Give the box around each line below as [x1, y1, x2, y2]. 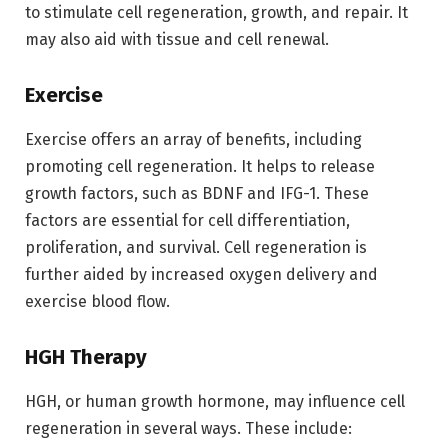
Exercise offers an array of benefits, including [25, 129, 362, 149]
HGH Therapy [25, 345, 147, 370]
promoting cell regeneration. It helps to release [25, 156, 375, 176]
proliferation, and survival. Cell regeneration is [25, 237, 367, 257]
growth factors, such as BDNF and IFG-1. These [25, 183, 369, 203]
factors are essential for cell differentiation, [25, 210, 350, 230]
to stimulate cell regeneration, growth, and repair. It [25, 2, 408, 22]
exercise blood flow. [25, 291, 170, 311]
